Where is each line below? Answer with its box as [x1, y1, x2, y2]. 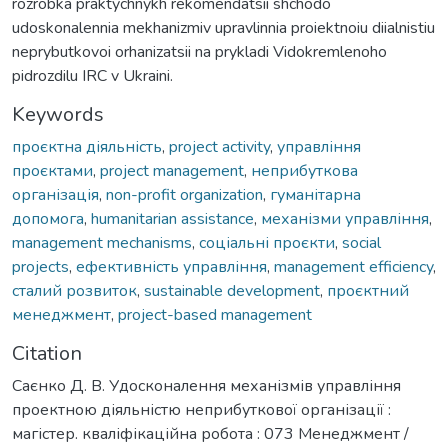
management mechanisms [12, 231, 192, 254]
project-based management [118, 303, 312, 326]
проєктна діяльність [12, 135, 162, 158]
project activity [169, 135, 270, 158]
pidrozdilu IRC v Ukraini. [12, 64, 173, 87]
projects [12, 255, 69, 278]
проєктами [12, 159, 93, 182]
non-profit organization [106, 183, 263, 206]
